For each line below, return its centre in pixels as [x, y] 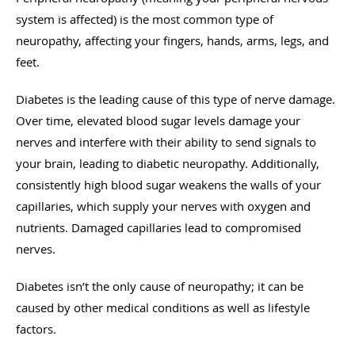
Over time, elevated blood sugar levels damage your [158, 120]
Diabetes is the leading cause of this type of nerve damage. [176, 99]
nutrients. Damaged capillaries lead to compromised [158, 227]
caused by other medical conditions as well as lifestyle [163, 307]
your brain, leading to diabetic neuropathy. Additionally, [168, 163]
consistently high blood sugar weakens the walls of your [168, 184]
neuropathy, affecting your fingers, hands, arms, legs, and [172, 40]
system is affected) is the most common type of [145, 19]
